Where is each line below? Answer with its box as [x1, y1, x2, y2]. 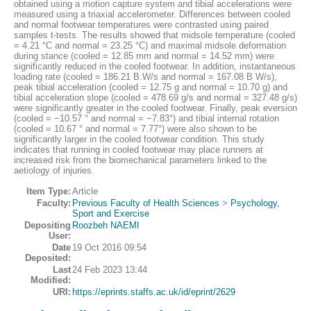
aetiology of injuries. [14, 165, 94, 176]
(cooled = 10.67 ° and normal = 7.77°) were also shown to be [14, 124, 257, 135]
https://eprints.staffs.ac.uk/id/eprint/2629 [72, 287, 235, 298]
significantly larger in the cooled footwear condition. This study [14, 134, 264, 145]
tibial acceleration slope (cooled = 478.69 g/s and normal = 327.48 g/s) [14, 92, 297, 103]
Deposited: [25, 253, 71, 264]
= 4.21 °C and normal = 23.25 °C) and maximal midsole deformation [14, 40, 286, 51]
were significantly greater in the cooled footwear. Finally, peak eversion [14, 103, 297, 114]
